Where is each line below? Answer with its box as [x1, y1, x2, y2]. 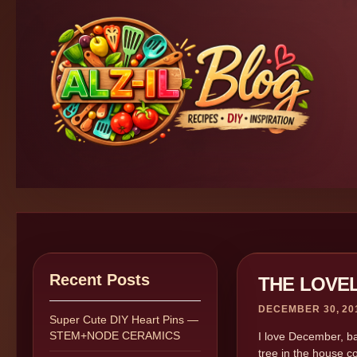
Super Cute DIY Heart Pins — [49, 313, 198, 326]
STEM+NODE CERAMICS [49, 329, 180, 342]
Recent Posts [49, 271, 150, 288]
